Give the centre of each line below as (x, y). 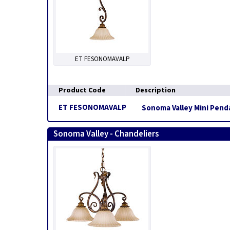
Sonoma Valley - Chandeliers (106, 134)
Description (156, 90)
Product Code (82, 90)
